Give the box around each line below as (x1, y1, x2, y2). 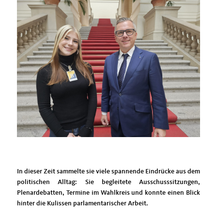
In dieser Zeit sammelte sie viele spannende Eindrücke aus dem (17, 168, 200, 175)
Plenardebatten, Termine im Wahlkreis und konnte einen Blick (17, 189, 200, 196)
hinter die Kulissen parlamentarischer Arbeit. (17, 200, 148, 207)
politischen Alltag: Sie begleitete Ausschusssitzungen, (17, 178, 200, 186)
